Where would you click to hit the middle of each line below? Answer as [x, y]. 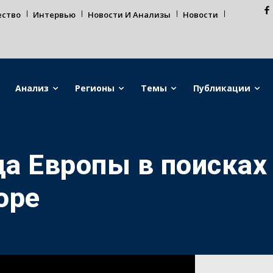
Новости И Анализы [129, 15]
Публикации [222, 88]
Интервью [54, 15]
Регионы [95, 88]
